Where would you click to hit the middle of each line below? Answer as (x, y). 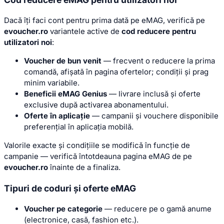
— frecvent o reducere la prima (158, 61)
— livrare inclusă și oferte (154, 94)
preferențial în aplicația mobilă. (79, 127)
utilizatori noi (28, 42)
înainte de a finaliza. (84, 167)
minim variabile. (52, 83)
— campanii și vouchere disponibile (154, 116)
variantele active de (85, 31)
